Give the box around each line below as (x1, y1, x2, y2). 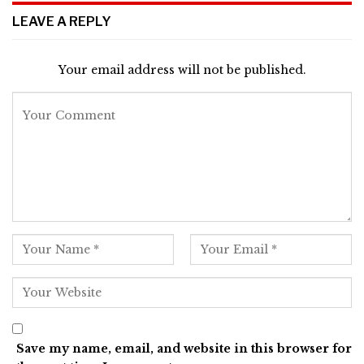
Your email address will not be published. (58, 62, 306, 77)
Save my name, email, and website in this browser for (16, 340, 352, 356)
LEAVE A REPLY (12, 14, 111, 30)
